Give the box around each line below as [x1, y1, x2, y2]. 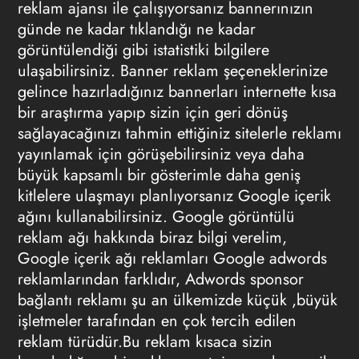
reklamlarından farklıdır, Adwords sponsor [17, 268, 304, 291]
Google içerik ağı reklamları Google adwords [17, 247, 327, 270]
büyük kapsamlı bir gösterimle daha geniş [17, 163, 301, 187]
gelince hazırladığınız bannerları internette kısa [17, 80, 337, 103]
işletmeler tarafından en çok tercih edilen [17, 309, 296, 333]
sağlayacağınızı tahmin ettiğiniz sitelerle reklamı [17, 122, 341, 145]
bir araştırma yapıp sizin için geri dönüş [17, 101, 288, 124]
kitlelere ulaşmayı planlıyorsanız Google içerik [17, 184, 331, 208]
